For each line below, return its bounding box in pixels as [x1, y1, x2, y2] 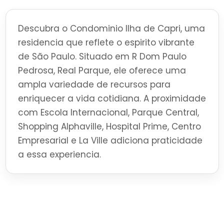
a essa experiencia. [17, 148, 101, 161]
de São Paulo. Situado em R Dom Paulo [17, 50, 186, 63]
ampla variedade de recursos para [17, 78, 170, 91]
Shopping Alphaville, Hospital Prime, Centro [17, 120, 201, 133]
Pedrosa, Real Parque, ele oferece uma [17, 64, 186, 77]
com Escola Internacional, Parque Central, [17, 106, 199, 119]
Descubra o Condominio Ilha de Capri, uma [17, 22, 205, 35]
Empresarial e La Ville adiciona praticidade [17, 134, 202, 147]
